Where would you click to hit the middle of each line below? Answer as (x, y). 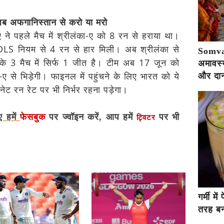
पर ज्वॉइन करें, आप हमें (93, 117)
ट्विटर (146, 118)
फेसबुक (35, 117)
